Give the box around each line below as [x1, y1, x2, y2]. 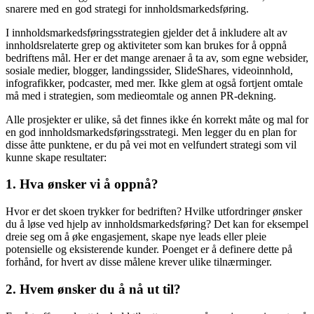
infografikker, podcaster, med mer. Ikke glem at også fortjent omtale [6, 76, 303, 89]
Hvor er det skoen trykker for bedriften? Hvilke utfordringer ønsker [6, 205, 302, 218]
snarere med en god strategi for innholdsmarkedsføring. [6, 2, 249, 15]
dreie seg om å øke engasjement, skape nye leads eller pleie [6, 231, 266, 243]
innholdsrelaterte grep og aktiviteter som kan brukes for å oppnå [6, 39, 287, 51]
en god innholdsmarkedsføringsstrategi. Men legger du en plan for [6, 125, 296, 138]
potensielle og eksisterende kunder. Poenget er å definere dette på [6, 243, 292, 256]
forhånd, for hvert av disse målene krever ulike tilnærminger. [6, 256, 272, 268]
